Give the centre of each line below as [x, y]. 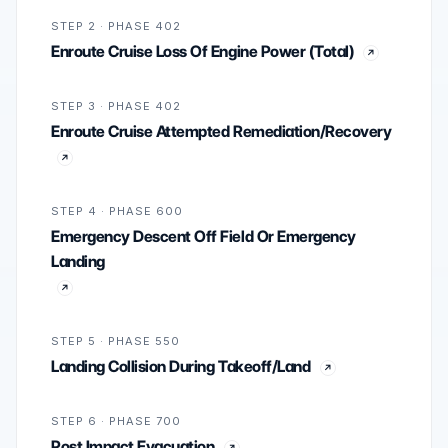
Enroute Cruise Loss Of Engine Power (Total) [202, 52]
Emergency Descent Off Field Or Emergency [203, 237]
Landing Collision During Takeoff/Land [181, 367]
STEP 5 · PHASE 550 [115, 341]
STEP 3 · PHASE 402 [116, 106]
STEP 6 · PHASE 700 [116, 421]
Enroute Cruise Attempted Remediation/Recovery [221, 132]
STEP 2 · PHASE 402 [116, 26]
